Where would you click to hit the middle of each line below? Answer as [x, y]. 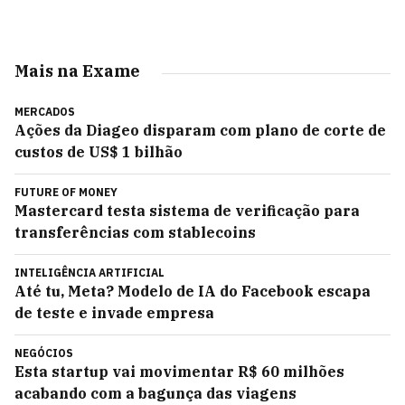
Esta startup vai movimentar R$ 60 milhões [179, 372]
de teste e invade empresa [114, 313]
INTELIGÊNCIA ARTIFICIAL [89, 273]
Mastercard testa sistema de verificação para [187, 211]
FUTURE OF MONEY [66, 192]
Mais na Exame [77, 71]
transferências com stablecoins [135, 232]
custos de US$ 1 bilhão [99, 152]
